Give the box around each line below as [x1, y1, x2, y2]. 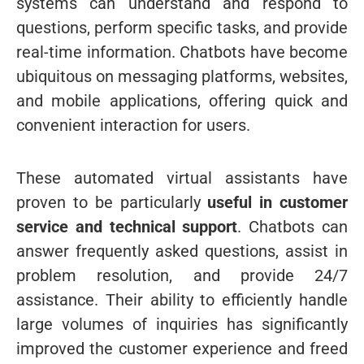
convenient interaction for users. [16, 115, 250, 135]
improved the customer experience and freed [16, 338, 348, 358]
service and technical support [16, 216, 238, 236]
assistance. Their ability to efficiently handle [16, 289, 348, 310]
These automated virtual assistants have [16, 167, 348, 188]
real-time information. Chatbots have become [16, 41, 348, 62]
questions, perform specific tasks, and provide [16, 17, 348, 37]
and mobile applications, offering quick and [16, 90, 348, 110]
